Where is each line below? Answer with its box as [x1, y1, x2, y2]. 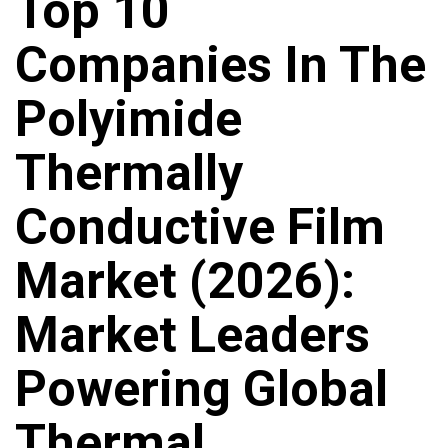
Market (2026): [15, 252, 355, 311]
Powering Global [15, 360, 388, 419]
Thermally [15, 144, 243, 203]
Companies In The [15, 36, 426, 95]
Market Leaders [15, 306, 370, 365]
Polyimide [15, 90, 242, 149]
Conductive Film [15, 198, 385, 257]
